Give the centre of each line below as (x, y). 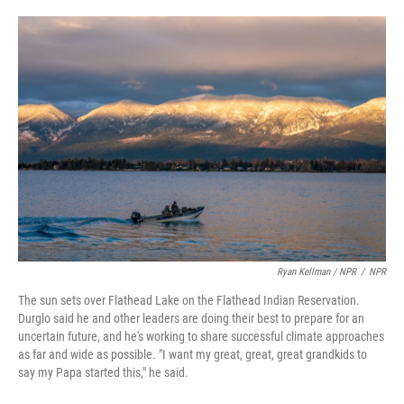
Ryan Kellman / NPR (317, 272)
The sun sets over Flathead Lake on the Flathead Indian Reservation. (189, 301)
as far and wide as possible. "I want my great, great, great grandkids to (193, 355)
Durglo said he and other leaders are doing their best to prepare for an (191, 319)
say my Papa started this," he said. (103, 373)
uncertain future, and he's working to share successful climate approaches (201, 337)
